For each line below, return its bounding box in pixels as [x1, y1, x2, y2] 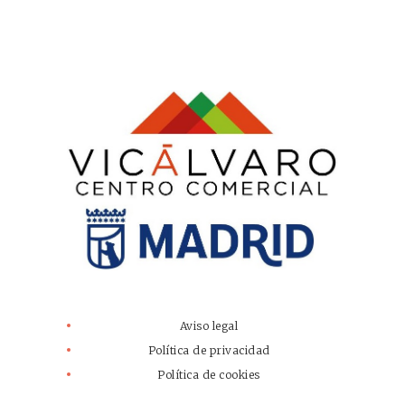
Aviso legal [179, 319, 239, 334]
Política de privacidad [147, 344, 270, 358]
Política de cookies [157, 368, 260, 382]
